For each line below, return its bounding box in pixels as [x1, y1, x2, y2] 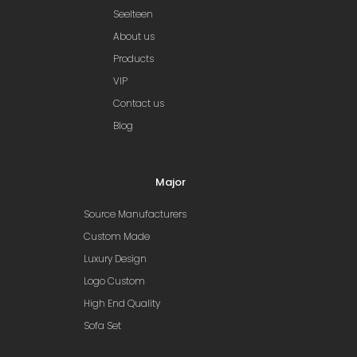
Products [113, 52, 154, 66]
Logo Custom [84, 274, 145, 288]
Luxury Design [84, 252, 147, 266]
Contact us [113, 96, 164, 111]
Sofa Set [84, 319, 121, 333]
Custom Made [84, 229, 150, 244]
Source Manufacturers [84, 207, 186, 222]
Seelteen [113, 7, 153, 22]
